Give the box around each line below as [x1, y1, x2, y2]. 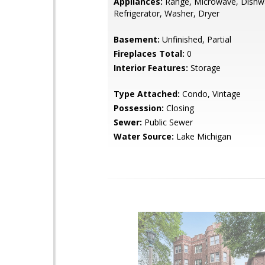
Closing [164, 102, 194, 114]
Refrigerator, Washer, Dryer [114, 8, 219, 19]
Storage [188, 62, 221, 73]
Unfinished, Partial [160, 34, 231, 45]
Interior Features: [114, 62, 188, 73]
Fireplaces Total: [114, 48, 185, 59]
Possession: [114, 102, 164, 114]
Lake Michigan [174, 131, 231, 142]
